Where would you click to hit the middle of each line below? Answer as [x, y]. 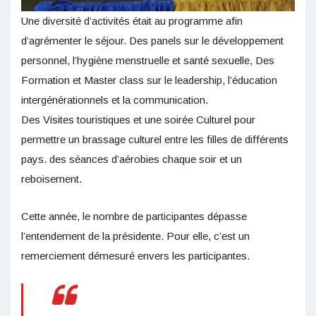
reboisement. [51, 179]
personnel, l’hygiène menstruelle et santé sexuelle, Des [148, 61]
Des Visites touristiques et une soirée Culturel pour [138, 120]
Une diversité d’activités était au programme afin [132, 21]
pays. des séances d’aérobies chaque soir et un [132, 159]
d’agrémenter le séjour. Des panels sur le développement [152, 41]
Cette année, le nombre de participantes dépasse [134, 217]
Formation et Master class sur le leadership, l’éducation [149, 80]
